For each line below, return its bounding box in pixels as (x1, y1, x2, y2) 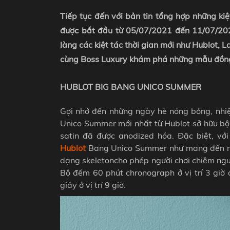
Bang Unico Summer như (86, 142, 186, 153)
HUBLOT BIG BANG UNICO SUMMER (60, 81, 201, 92)
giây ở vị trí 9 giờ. (60, 179, 126, 190)
